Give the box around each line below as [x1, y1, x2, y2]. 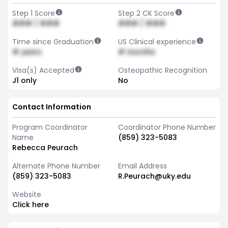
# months [118, 47, 155, 57]
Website [12, 189, 41, 199]
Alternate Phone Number [12, 161, 100, 171]
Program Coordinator [12, 122, 88, 132]
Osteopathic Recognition [118, 65, 207, 75]
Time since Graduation [12, 37, 94, 47]
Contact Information [12, 102, 91, 112]
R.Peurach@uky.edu [118, 171, 191, 181]
